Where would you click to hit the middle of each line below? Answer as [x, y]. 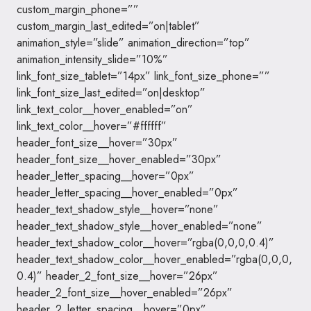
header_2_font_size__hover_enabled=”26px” [125, 293]
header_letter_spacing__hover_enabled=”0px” [127, 193]
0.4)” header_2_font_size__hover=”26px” [117, 276]
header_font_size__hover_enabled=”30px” [119, 159]
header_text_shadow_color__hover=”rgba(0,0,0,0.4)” [145, 243]
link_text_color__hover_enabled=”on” [105, 109]
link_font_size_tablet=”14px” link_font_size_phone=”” [143, 76]
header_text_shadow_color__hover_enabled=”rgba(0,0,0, [154, 259]
